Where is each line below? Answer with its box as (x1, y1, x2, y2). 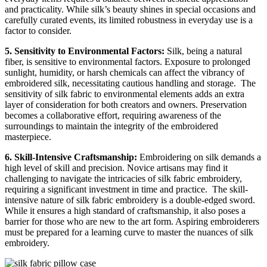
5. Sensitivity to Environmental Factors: (5, 46, 164, 57)
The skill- (212, 184, 248, 195)
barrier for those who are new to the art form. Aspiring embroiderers (5, 216, 259, 227)
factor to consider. (5, 26, 72, 36)
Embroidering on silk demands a (137, 152, 261, 163)
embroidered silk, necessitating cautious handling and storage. (5, 78, 241, 89)
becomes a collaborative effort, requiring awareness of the (5, 110, 221, 121)
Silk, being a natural (164, 46, 242, 57)
